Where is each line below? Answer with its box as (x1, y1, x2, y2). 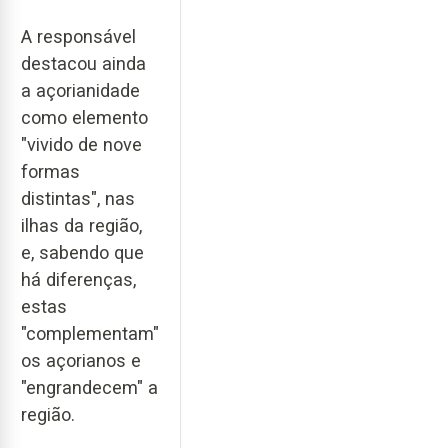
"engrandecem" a (21, 376, 158, 398)
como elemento (21, 106, 148, 128)
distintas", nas (21, 187, 135, 209)
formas (21, 160, 80, 182)
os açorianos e (21, 349, 141, 371)
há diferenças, (21, 268, 136, 290)
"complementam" (21, 322, 159, 344)
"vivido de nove (21, 133, 142, 155)
